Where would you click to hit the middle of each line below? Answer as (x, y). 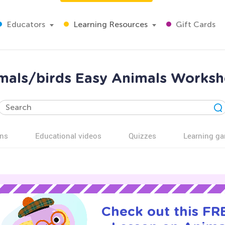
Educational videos (68, 136)
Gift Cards (195, 24)
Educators (25, 24)
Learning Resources (109, 24)
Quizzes (142, 136)
